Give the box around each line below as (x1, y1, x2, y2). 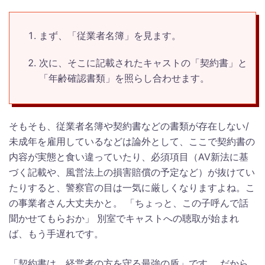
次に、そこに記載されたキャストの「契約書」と (39, 56, 247, 69)
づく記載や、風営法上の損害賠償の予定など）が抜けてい (9, 166, 255, 178)
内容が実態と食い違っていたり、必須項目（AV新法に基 (9, 150, 248, 163)
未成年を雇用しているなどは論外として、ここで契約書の (9, 135, 255, 147)
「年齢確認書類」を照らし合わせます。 (39, 72, 209, 84)
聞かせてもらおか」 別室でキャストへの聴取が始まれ (9, 212, 239, 224)
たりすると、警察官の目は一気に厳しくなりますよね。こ (9, 181, 255, 193)
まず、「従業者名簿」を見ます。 (39, 29, 181, 41)
